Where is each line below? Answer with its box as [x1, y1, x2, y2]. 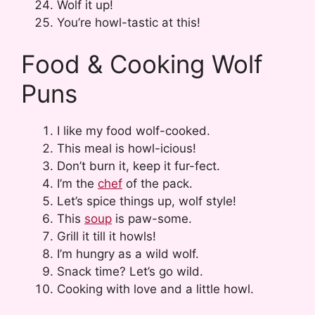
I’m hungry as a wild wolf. [57, 247, 199, 262]
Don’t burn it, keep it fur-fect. [57, 159, 220, 174]
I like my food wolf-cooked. [57, 124, 210, 139]
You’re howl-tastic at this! [57, 15, 200, 30]
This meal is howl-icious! [57, 141, 196, 156]
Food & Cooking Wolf [21, 49, 263, 79]
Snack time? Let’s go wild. [57, 264, 203, 279]
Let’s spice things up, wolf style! [57, 194, 236, 209]
